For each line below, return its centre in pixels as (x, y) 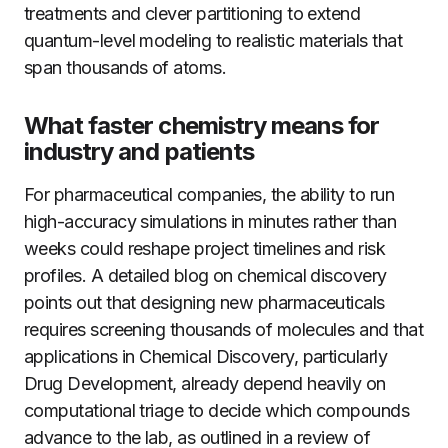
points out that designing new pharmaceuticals (204, 302)
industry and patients (139, 151)
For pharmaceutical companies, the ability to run (209, 194)
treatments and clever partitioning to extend (192, 13)
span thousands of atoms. (125, 67)
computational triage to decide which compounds (217, 410)
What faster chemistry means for (202, 125)
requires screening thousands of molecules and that (223, 329)
